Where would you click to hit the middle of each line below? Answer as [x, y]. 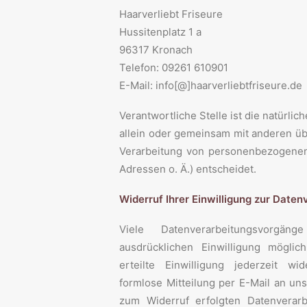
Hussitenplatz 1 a [160, 32]
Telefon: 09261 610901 [174, 67]
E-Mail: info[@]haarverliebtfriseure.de [211, 85]
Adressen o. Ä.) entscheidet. [188, 169]
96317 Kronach [156, 50]
